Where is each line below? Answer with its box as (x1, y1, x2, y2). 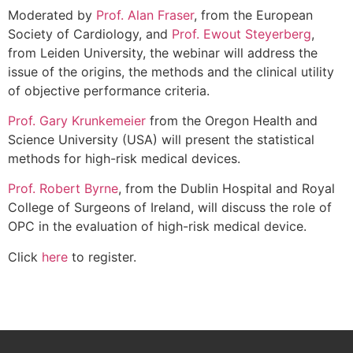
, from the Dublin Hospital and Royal (118, 180, 335, 197)
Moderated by (8, 6, 96, 23)
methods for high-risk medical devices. (8, 150, 240, 166)
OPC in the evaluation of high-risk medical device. (8, 218, 307, 235)
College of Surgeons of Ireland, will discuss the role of (8, 199, 332, 216)
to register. (68, 248, 136, 265)
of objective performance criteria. (8, 82, 210, 98)
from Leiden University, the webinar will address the (8, 44, 318, 61)
